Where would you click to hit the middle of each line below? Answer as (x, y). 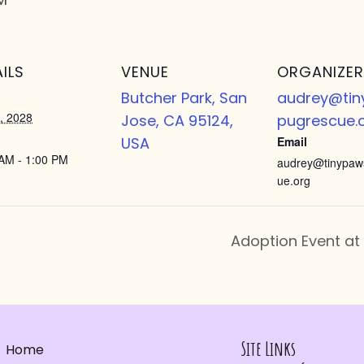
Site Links (268, 348)
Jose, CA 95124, (177, 121)
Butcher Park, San (184, 98)
